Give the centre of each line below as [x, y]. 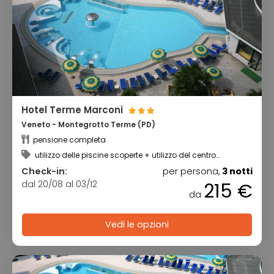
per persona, [192, 171]
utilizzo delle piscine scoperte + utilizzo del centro [124, 155]
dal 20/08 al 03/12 [59, 184]
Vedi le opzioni [137, 225]
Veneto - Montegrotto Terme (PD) [88, 125]
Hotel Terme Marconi [73, 110]
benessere [40, 163]
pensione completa [68, 139]
